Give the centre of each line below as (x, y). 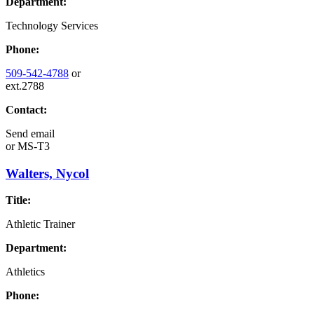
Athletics (25, 272)
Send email (30, 134)
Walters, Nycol (47, 173)
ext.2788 (25, 86)
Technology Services (52, 26)
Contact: (26, 110)
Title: (18, 200)
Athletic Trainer (40, 224)
